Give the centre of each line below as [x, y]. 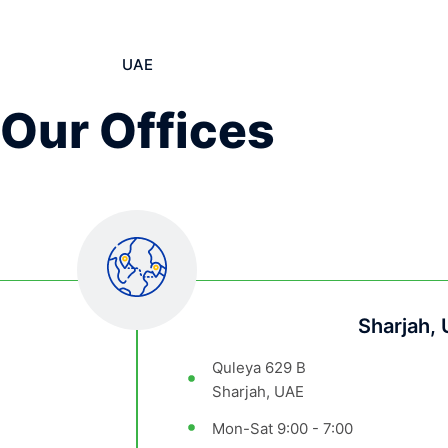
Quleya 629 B [258, 368]
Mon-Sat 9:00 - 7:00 [282, 429]
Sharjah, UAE [257, 392]
